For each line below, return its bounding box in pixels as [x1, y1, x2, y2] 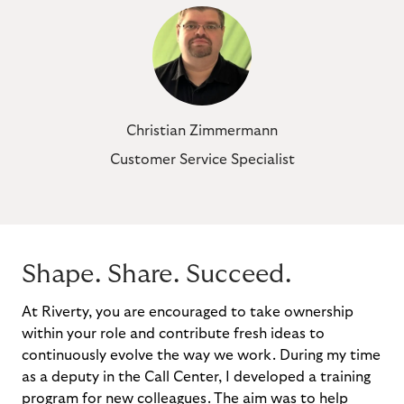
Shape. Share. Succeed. [22, 262, 291, 288]
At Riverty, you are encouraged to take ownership [22, 305, 353, 319]
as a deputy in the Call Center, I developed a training [22, 370, 371, 384]
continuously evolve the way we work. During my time [22, 348, 381, 363]
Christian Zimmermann [126, 124, 278, 138]
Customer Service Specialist [109, 152, 295, 167]
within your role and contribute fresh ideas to [22, 326, 325, 341]
